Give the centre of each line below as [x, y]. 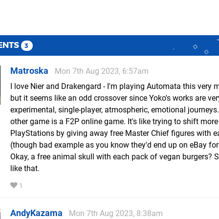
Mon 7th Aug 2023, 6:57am [102, 71]
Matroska [29, 70]
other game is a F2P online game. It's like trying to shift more [114, 121]
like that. [25, 168]
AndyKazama [36, 213]
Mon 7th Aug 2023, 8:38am [116, 213]
